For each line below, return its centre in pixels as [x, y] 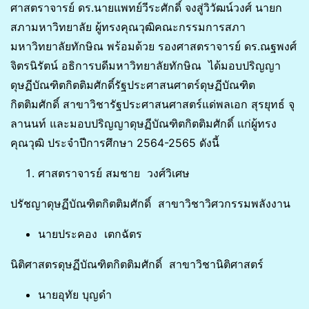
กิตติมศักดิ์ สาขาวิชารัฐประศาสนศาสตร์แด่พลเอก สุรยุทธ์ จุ [152, 104]
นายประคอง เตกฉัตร [90, 234]
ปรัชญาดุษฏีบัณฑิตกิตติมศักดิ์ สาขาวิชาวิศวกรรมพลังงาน [150, 204]
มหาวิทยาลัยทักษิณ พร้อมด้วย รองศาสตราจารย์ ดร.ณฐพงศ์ [153, 47]
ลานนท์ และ [40, 124]
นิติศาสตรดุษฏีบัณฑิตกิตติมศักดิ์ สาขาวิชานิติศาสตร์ [137, 265]
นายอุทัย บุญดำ [75, 295]
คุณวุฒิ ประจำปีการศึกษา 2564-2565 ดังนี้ [115, 143]
